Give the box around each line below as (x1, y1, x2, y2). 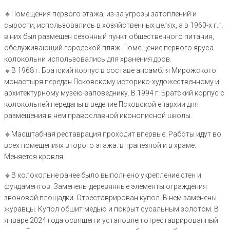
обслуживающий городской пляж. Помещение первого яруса (4, 44, 214, 52)
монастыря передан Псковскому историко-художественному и (4, 78, 219, 86)
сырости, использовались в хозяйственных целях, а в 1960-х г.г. (4, 21, 223, 30)
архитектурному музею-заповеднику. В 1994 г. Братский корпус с (4, 89, 224, 98)
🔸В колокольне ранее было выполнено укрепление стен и (4, 171, 201, 180)
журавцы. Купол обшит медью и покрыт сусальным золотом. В (4, 205, 219, 214)
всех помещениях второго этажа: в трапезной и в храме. (4, 141, 196, 150)
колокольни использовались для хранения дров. (4, 55, 171, 64)
